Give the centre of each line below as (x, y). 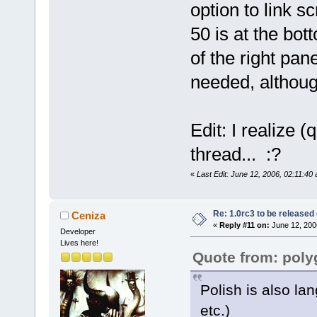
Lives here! (79, 243)
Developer (77, 232)
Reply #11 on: (244, 225)
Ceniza (89, 216)
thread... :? (235, 154)
